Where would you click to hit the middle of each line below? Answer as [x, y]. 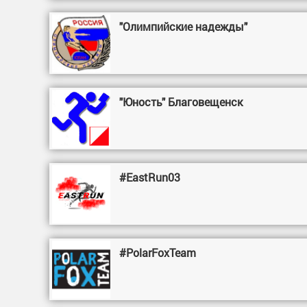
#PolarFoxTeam [158, 253]
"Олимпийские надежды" [184, 26]
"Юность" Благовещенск [181, 102]
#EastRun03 [150, 177]
